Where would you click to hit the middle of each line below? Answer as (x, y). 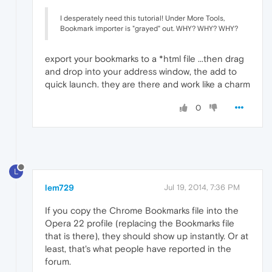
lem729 (59, 188)
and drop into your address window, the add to (141, 72)
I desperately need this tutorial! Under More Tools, (142, 19)
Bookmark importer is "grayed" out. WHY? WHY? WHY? (149, 29)
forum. (58, 262)
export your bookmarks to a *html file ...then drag (144, 59)
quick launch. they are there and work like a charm (148, 84)
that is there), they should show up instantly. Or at (147, 236)
